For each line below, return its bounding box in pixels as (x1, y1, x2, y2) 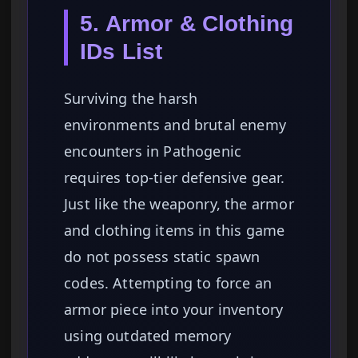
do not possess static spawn (64, 247, 261, 267)
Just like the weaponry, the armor (64, 194, 294, 214)
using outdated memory (64, 326, 232, 346)
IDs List (80, 39, 163, 65)
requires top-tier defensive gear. (64, 168, 284, 188)
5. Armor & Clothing (80, 11, 294, 37)
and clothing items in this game (64, 221, 285, 241)
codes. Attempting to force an (64, 273, 272, 293)
